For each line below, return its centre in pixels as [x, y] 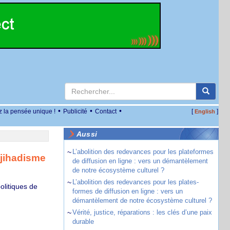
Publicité [75, 111]
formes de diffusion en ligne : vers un [127, 191]
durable [83, 222]
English [205, 111]
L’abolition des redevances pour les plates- [135, 182]
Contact [106, 111]
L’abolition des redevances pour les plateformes [143, 152]
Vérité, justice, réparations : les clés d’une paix [142, 212]
